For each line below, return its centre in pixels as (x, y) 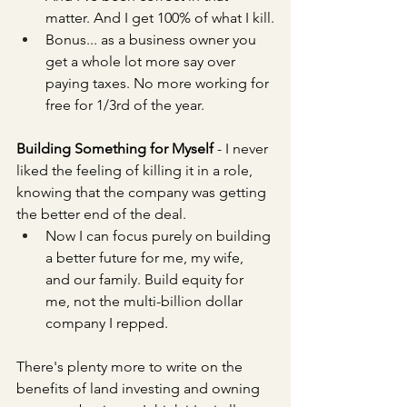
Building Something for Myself (117, 149)
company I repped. (109, 323)
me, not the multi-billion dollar (146, 301)
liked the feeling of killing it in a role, (136, 170)
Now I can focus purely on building (160, 236)
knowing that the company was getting (143, 192)
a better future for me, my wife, (146, 258)
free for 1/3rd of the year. (125, 105)
